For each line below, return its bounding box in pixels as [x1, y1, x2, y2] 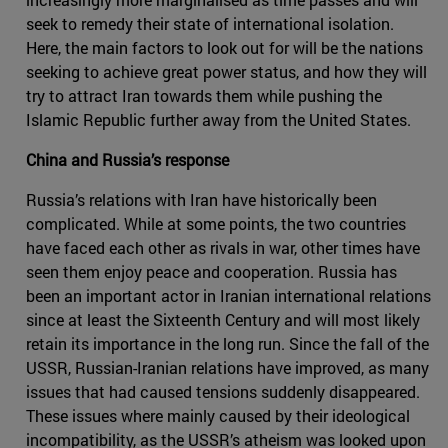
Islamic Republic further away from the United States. [26, 108, 411, 130]
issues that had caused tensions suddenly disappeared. [26, 380, 420, 402]
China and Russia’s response [26, 148, 229, 170]
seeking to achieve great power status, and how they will [26, 60, 427, 82]
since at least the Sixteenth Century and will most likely [26, 308, 420, 330]
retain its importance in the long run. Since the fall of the [26, 332, 429, 354]
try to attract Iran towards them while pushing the [26, 84, 382, 106]
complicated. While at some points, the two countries [26, 212, 406, 234]
